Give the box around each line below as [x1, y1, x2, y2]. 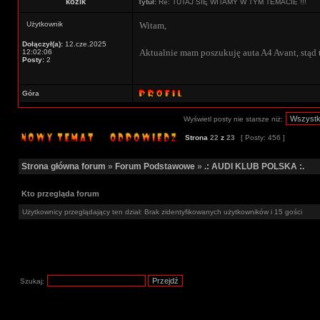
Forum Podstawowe [115, 161, 195, 171]
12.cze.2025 [63, 40, 106, 48]
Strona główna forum [21, 161, 106, 171]
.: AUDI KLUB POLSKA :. [204, 161, 304, 171]
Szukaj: [20, 277, 44, 285]
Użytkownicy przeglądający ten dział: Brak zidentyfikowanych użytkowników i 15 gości [22, 208, 302, 216]
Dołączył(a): [22, 40, 63, 48]
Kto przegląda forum [21, 189, 99, 198]
